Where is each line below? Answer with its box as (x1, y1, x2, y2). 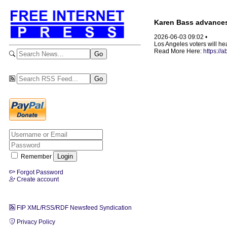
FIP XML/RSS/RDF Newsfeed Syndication (15, 204, 132, 211)
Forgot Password (15, 168, 63, 176)
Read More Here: (154, 48, 203, 55)
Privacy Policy (15, 218, 55, 225)
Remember (19, 153, 53, 160)
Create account (15, 175, 59, 183)
